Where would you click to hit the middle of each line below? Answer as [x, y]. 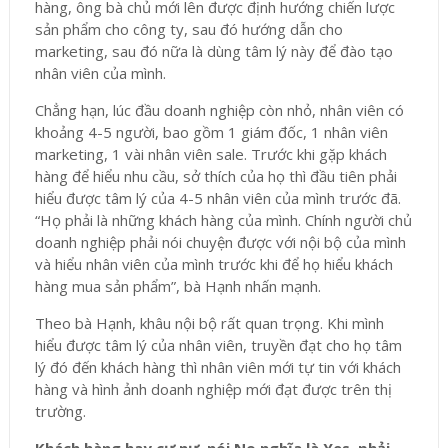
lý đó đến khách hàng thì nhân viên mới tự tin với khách [217, 367]
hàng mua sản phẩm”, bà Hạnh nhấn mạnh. [177, 286]
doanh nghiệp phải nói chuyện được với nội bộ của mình [220, 242]
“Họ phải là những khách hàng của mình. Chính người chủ [223, 220]
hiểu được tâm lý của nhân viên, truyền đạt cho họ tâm [218, 345]
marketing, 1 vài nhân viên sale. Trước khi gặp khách [210, 154]
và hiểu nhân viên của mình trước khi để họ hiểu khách [213, 264]
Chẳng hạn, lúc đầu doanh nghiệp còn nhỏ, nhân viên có [219, 110]
